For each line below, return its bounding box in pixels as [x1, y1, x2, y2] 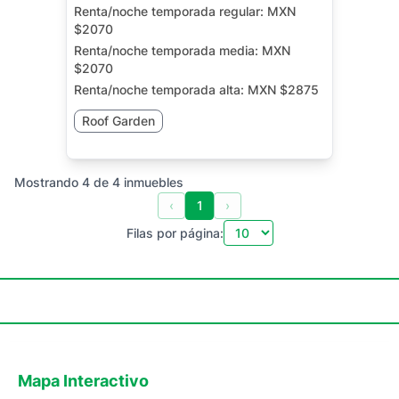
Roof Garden [82, 113, 155, 128]
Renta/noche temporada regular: [74, 4, 267, 19]
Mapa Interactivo [18, 371, 149, 390]
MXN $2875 [248, 82, 319, 97]
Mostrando [14, 175, 82, 190]
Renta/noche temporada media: [74, 43, 262, 58]
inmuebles [124, 175, 183, 190]
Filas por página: [126, 224, 224, 240]
